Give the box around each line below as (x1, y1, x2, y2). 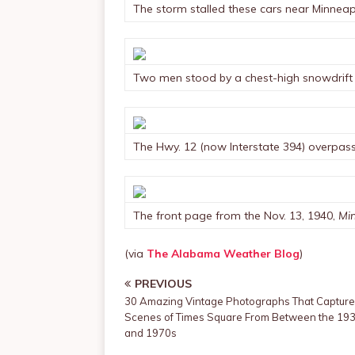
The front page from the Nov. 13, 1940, (133, 208, 338, 223)
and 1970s (124, 326, 177, 339)
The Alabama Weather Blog (147, 246, 300, 261)
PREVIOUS (135, 277, 192, 291)
